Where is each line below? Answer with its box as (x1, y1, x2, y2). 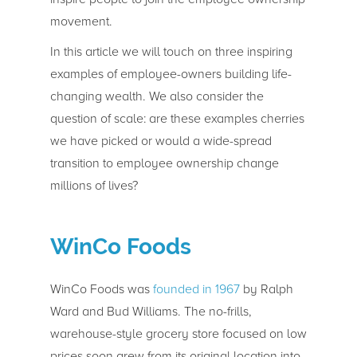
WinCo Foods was (49, 280, 153, 297)
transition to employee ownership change (49, 155, 279, 171)
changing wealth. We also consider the (49, 88, 264, 104)
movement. (49, 13, 116, 29)
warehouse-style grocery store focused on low (49, 325, 307, 342)
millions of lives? (49, 177, 138, 194)
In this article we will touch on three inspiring (49, 43, 292, 60)
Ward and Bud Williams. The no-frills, (49, 303, 252, 320)
